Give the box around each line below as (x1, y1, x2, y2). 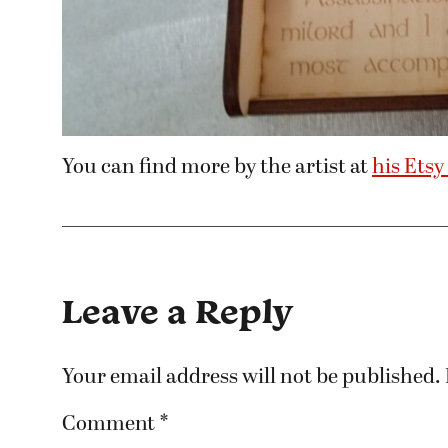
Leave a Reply (62, 288, 292, 332)
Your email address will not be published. (62, 365, 441, 389)
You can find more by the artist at (62, 156, 372, 180)
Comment (62, 413, 159, 437)
